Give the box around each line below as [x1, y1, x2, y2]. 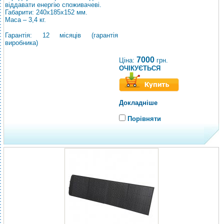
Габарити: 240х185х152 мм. [5, 8, 87, 16]
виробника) [5, 39, 38, 46]
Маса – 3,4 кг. [5, 16, 46, 23]
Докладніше [119, 99, 157, 106]
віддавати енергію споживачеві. [5, 1, 101, 8]
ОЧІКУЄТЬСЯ [119, 64, 160, 72]
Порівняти [127, 115, 161, 122]
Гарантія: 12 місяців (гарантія [5, 31, 118, 39]
